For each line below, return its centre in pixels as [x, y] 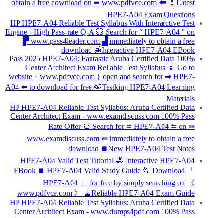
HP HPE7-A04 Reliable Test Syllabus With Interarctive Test [102, 23]
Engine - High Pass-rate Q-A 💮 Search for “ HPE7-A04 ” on [100, 32]
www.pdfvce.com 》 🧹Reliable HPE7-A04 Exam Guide [106, 193]
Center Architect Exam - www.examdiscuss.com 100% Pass [102, 116]
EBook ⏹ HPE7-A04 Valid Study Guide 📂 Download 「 [104, 171]
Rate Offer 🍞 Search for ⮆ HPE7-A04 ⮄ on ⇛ [121, 127]
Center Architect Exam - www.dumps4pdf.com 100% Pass [104, 212]
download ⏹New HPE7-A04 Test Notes [131, 149]
